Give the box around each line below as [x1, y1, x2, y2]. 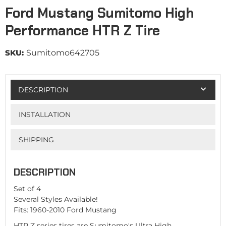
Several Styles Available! [14, 195, 98, 204]
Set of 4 [14, 184, 41, 194]
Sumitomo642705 [26, 48, 99, 58]
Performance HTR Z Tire [5, 22, 160, 39]
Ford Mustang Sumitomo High [5, 4, 194, 22]
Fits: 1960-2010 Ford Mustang [14, 205, 117, 215]
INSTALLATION [18, 109, 71, 119]
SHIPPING [18, 135, 54, 144]
